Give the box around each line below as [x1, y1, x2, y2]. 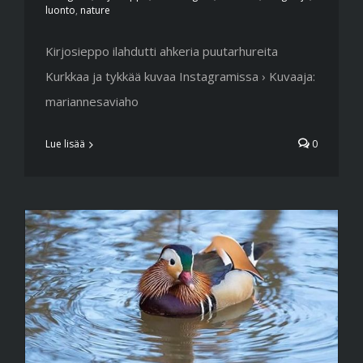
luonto [45, 3, 75, 18]
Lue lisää [45, 137, 85, 152]
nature [80, 3, 110, 18]
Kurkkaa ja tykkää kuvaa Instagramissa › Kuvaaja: [45, 68, 315, 85]
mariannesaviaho [45, 93, 139, 110]
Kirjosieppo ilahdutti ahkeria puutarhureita [45, 43, 278, 60]
